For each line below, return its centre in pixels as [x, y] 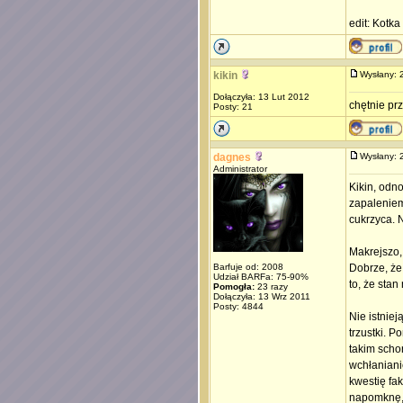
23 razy [271, 287]
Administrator [240, 169]
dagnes [232, 157]
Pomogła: [234, 287]
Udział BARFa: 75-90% [261, 277]
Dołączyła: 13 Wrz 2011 [262, 296]
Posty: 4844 [238, 306]
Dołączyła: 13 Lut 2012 [261, 97]
